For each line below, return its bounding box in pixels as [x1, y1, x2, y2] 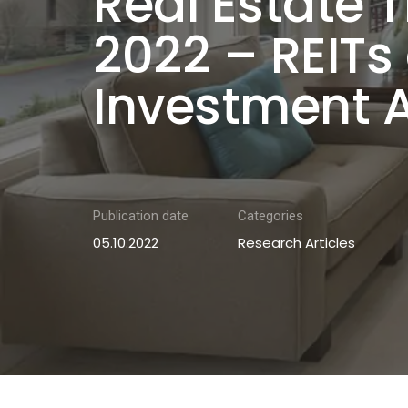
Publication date [93, 208, 189, 224]
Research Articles [238, 233, 355, 252]
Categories [238, 208, 303, 224]
